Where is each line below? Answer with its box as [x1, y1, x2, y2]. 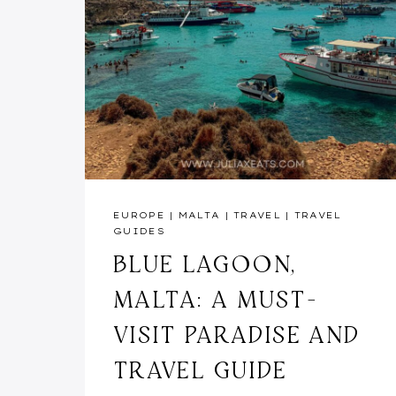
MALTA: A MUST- [113, 283, 318, 314]
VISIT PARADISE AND [113, 318, 361, 349]
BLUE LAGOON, [113, 247, 297, 278]
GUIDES [113, 225, 165, 237]
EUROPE [113, 209, 165, 221]
